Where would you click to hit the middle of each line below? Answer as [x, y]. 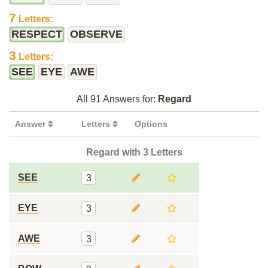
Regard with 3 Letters [134, 152]
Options [151, 124]
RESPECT [37, 34]
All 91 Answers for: [117, 99]
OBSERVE [96, 34]
